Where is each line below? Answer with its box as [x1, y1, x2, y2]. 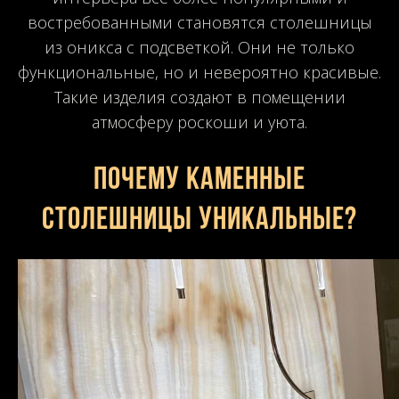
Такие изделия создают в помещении [53, 85, 346, 108]
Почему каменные [94, 164, 305, 197]
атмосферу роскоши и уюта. [92, 110, 307, 133]
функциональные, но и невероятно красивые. [18, 61, 381, 83]
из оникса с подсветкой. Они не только [45, 36, 354, 58]
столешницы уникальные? [42, 204, 357, 237]
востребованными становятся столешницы [27, 11, 372, 33]
